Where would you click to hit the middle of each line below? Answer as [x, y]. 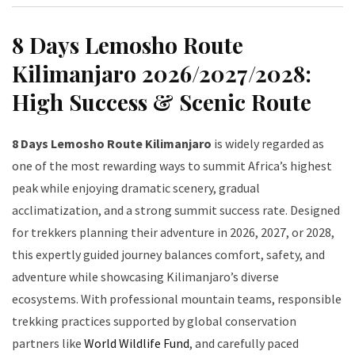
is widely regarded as [268, 143]
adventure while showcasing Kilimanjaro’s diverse [145, 276]
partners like [48, 343]
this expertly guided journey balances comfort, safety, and [168, 254]
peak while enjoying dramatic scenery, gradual [136, 187]
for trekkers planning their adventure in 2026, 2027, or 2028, [173, 232]
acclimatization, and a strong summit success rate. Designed [176, 210]
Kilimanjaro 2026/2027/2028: [162, 73]
